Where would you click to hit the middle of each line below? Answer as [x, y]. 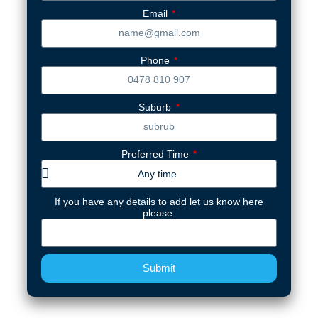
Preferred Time [156, 154]
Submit [159, 268]
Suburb [157, 107]
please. [159, 213]
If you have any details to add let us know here [159, 201]
